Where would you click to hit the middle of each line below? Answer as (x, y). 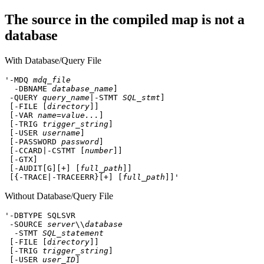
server (61, 224)
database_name (82, 88)
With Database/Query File (53, 60)
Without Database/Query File (59, 196)
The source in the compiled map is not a (125, 19)
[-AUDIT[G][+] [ (42, 168)
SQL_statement (73, 233)
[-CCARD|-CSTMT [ (45, 150)
